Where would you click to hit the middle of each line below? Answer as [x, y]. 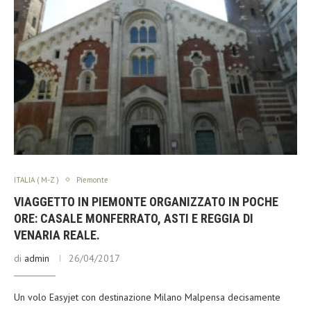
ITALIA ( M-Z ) [36, 179]
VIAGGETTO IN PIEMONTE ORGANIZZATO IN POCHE [146, 201]
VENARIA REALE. [57, 235]
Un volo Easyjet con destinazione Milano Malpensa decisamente [147, 297]
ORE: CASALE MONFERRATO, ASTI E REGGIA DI [134, 218]
